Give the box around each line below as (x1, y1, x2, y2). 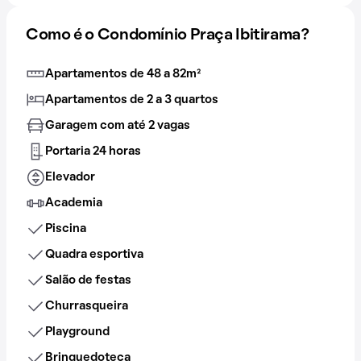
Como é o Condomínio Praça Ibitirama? (26, 28, 309, 43)
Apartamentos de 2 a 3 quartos (45, 94, 218, 106)
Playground (45, 326, 110, 338)
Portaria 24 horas (45, 146, 141, 157)
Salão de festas (45, 275, 131, 286)
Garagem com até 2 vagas (45, 120, 190, 131)
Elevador (45, 172, 95, 183)
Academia (45, 197, 102, 209)
